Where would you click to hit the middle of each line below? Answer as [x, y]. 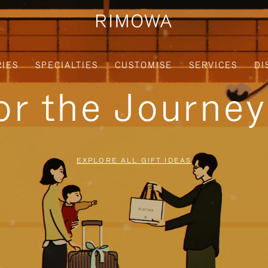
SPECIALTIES [66, 65]
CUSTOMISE [143, 65]
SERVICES [213, 65]
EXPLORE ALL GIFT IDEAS [134, 160]
